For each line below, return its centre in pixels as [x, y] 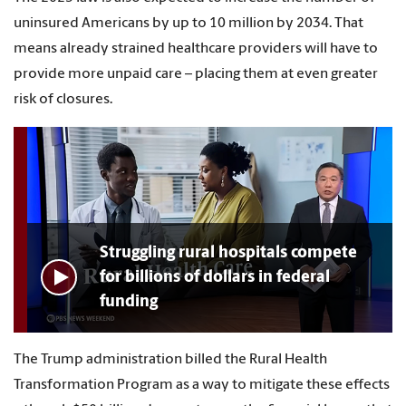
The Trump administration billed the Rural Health [170, 359]
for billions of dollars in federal [215, 277]
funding [129, 302]
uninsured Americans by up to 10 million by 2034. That [188, 24]
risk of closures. [63, 100]
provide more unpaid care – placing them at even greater [196, 75]
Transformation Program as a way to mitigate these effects [202, 385]
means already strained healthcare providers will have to [196, 49]
